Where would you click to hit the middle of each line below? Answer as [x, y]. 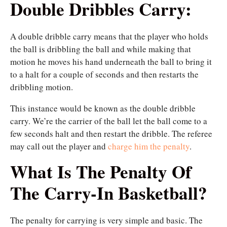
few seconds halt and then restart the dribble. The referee [111, 134]
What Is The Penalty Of [101, 172]
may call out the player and [59, 146]
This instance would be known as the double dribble [103, 108]
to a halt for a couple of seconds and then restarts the [104, 74]
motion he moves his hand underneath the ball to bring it [111, 62]
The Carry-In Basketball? [109, 193]
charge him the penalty [149, 146]
